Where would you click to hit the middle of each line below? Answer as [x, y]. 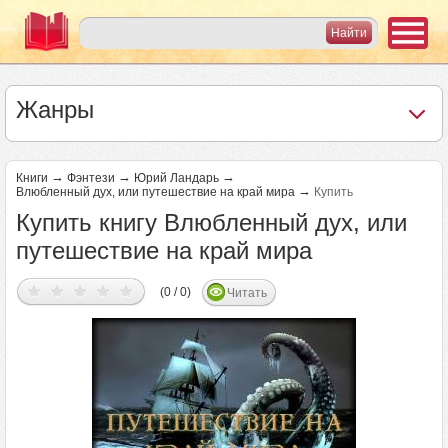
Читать [247, 293]
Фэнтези [91, 178]
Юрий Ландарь [176, 178]
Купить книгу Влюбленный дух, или [211, 222]
